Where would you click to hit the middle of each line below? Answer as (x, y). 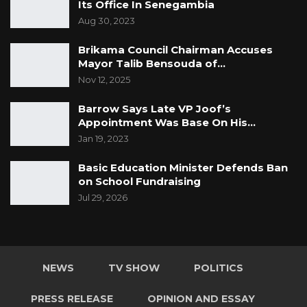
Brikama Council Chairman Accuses (175, 50)
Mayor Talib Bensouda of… (152, 64)
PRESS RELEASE (72, 299)
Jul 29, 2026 (103, 198)
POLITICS (218, 268)
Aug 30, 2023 (107, 21)
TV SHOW (134, 268)
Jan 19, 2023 (103, 139)
